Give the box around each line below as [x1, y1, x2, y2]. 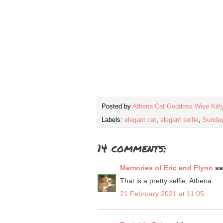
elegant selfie [160, 116, 199, 124]
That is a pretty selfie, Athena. [120, 177, 214, 185]
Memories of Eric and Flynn [120, 164, 213, 172]
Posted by [102, 103, 132, 111]
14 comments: [98, 140, 166, 156]
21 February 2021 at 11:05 [120, 190, 204, 198]
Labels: [102, 116, 124, 124]
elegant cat [124, 116, 156, 124]
